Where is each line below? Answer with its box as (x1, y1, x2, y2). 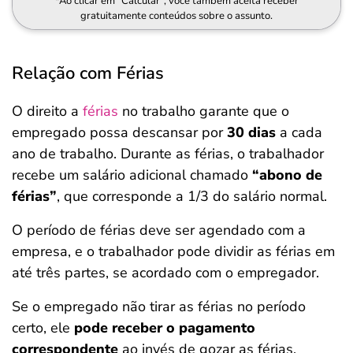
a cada (276, 123, 322, 142)
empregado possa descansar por (12, 123, 227, 142)
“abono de (252, 165, 322, 184)
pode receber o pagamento (74, 318, 255, 337)
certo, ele (12, 318, 74, 337)
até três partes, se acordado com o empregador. (12, 263, 323, 282)
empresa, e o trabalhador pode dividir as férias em (12, 242, 335, 261)
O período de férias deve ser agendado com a (12, 221, 306, 240)
